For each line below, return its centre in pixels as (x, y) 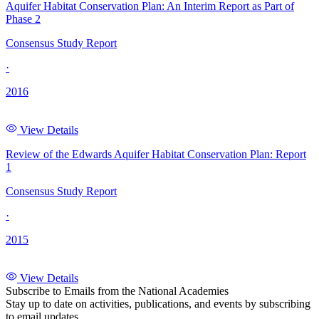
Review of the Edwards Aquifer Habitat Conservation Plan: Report (156, 154)
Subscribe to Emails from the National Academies (117, 291)
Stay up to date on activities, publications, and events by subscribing (158, 303)
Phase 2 (23, 19)
